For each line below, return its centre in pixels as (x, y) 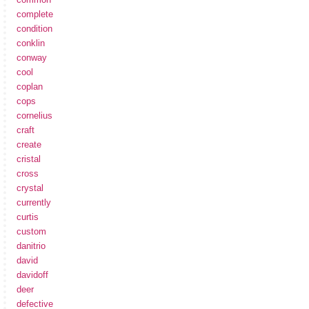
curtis (28, 217)
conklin (31, 43)
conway (32, 58)
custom (31, 232)
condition (34, 29)
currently (34, 203)
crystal (30, 188)
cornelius (34, 116)
